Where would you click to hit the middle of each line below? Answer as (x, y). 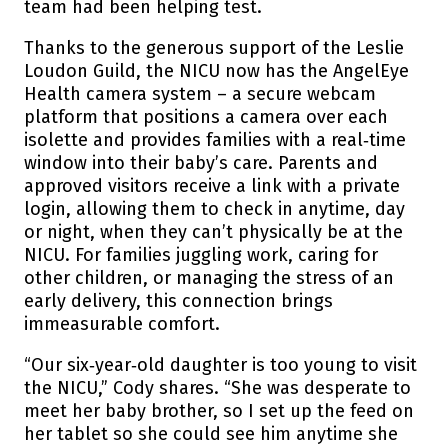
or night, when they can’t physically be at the (213, 231)
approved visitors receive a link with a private (212, 185)
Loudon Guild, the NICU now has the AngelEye (216, 70)
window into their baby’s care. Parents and (201, 162)
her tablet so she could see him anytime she (211, 433)
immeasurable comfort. (122, 323)
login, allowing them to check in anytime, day (214, 208)
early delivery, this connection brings (178, 300)
